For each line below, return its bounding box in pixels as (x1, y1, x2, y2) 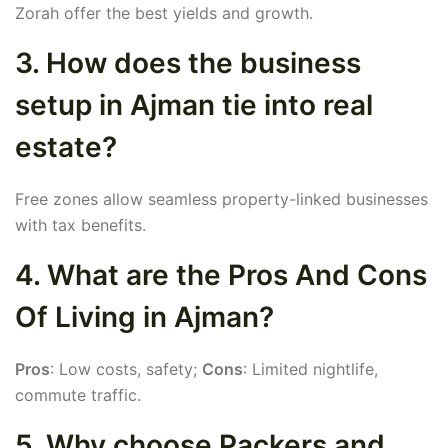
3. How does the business (15, 46, 361, 81)
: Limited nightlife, (243, 359, 378, 380)
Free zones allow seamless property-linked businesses (15, 189, 428, 210)
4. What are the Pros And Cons (15, 258, 427, 293)
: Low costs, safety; (50, 359, 202, 380)
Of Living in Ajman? (15, 300, 274, 335)
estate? (15, 130, 117, 165)
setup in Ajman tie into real (15, 88, 373, 123)
